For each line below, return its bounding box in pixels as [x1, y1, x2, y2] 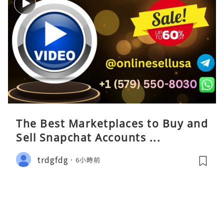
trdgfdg [37, 153, 68, 165]
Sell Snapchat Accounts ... [16, 130, 160, 145]
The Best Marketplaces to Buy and [16, 116, 208, 131]
